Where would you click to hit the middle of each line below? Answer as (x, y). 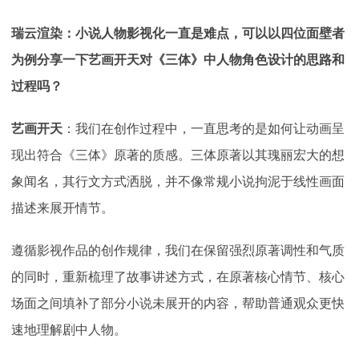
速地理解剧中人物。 (69, 329)
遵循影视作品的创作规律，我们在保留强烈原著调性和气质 (178, 250)
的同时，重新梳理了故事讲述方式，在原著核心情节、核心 (178, 276)
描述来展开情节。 (63, 208)
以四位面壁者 (306, 33)
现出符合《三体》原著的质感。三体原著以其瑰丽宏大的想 (178, 155)
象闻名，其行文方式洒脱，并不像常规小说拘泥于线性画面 (178, 181)
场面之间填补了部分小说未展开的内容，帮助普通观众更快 (178, 303)
